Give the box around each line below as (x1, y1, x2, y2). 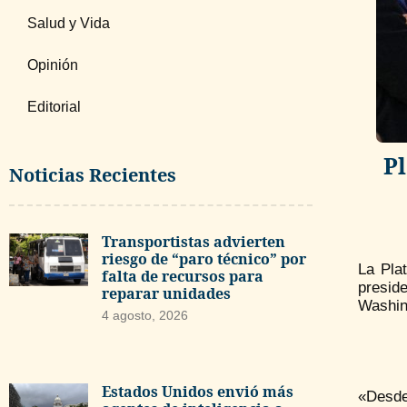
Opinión (27, 57, 78, 73)
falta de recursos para (101, 266, 263, 286)
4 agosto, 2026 (101, 308, 188, 323)
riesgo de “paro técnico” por (101, 249, 306, 269)
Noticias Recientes (9, 163, 176, 187)
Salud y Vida (27, 15, 110, 31)
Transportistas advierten (101, 232, 285, 252)
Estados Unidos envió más (101, 381, 293, 402)
